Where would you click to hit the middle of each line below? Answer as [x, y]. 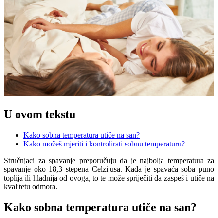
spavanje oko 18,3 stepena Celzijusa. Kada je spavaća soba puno [109, 169]
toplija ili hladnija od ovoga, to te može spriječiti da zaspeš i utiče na [109, 178]
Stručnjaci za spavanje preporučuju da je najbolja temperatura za [109, 160]
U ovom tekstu [40, 114]
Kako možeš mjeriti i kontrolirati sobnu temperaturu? [104, 144]
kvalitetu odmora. [31, 186]
